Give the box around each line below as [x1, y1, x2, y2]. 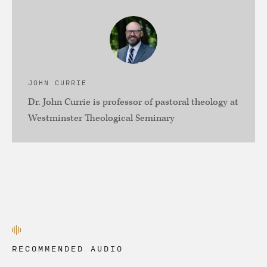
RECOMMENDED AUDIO [12, 244, 123, 254]
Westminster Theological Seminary [28, 112, 175, 125]
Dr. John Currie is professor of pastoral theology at [28, 96, 238, 109]
